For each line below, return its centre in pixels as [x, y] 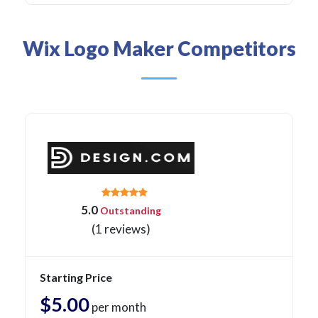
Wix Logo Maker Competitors [159, 49]
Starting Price [76, 278]
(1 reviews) [121, 229]
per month [118, 307]
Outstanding [130, 211]
